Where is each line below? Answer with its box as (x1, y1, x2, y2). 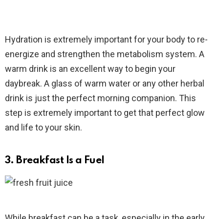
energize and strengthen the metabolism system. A (5, 48, 204, 59)
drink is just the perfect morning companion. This (5, 92, 196, 103)
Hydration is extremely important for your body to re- (5, 34, 208, 44)
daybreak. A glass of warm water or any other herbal (5, 78, 204, 88)
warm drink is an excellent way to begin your (5, 63, 175, 74)
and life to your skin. (5, 122, 82, 132)
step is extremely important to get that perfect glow (5, 107, 205, 118)
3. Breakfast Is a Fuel (5, 155, 105, 166)
